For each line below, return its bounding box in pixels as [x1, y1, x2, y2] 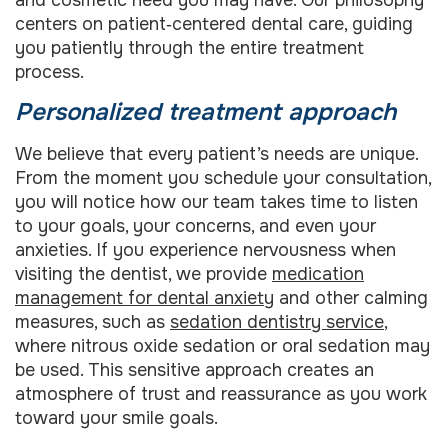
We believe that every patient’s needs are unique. [15, 143, 418, 166]
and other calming [274, 287, 428, 310]
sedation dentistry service [170, 311, 384, 334]
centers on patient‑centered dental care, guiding [15, 12, 413, 35]
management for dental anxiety [15, 287, 274, 310]
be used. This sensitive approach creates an [15, 359, 374, 382]
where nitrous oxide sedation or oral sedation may [15, 335, 430, 358]
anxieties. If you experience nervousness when [15, 239, 396, 262]
